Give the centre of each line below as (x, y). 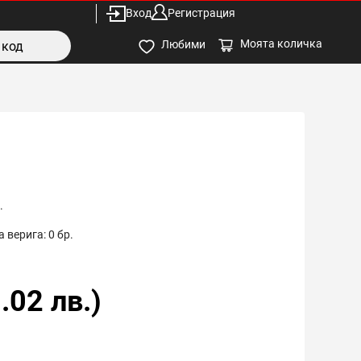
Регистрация (201, 13)
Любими (183, 45)
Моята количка (281, 43)
